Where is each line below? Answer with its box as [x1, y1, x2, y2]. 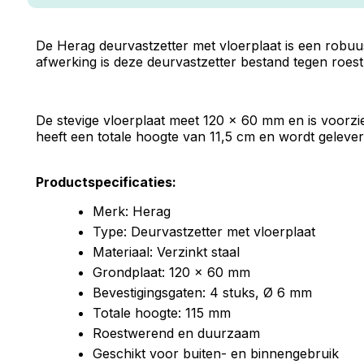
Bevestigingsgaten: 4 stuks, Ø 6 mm [92, 284, 312, 301]
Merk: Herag [92, 203, 171, 219]
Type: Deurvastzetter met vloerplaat [92, 223, 315, 240]
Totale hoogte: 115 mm [92, 305, 231, 321]
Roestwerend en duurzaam [92, 325, 260, 341]
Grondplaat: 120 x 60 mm [92, 264, 250, 280]
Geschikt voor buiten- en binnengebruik [92, 345, 339, 362]
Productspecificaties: [35, 174, 176, 190]
